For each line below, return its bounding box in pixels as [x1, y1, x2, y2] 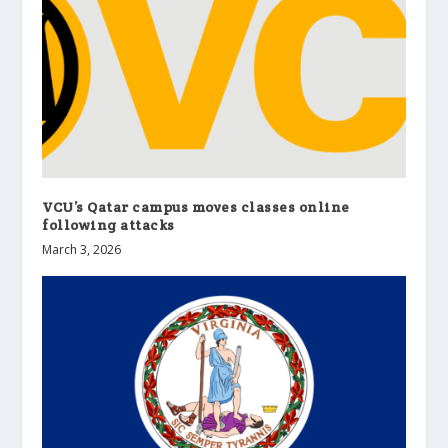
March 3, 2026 [42, 241, 122, 259]
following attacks [42, 216, 175, 235]
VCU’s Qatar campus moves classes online [42, 198, 350, 217]
